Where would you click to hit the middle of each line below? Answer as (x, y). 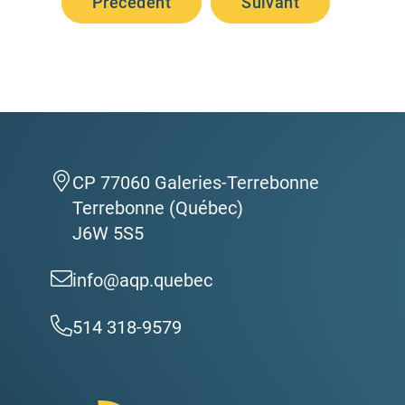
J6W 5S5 (108, 234)
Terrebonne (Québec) (158, 208)
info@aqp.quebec (142, 281)
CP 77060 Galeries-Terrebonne (196, 183)
